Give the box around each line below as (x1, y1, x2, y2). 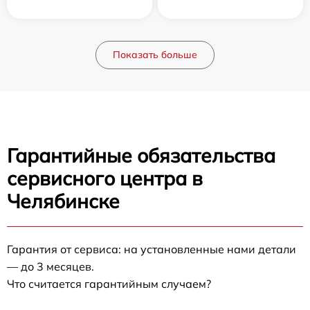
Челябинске (7, 188, 120, 213)
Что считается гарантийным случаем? (7, 276, 211, 291)
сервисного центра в (7, 165, 203, 190)
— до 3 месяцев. (7, 259, 94, 273)
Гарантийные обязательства (7, 143, 275, 167)
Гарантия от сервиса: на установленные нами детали (7, 241, 296, 256)
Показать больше (113, 48, 197, 61)
